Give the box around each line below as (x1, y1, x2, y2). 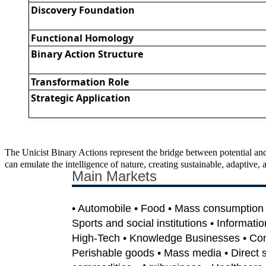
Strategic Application (31, 91, 131, 104)
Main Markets (71, 167, 157, 184)
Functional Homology (31, 31, 134, 45)
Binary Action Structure (31, 47, 144, 61)
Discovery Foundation (31, 3, 135, 17)
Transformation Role (31, 75, 129, 88)
